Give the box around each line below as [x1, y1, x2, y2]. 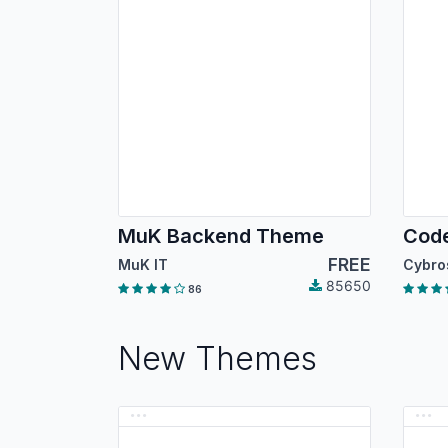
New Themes [118, 339, 317, 379]
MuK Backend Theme [118, 224, 324, 249]
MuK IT [118, 256, 168, 274]
